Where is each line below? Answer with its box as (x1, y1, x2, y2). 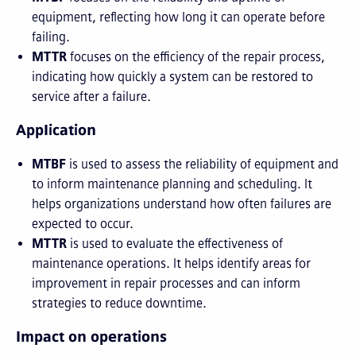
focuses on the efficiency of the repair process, (67, 49, 325, 64)
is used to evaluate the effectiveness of (67, 236, 283, 251)
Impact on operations (16, 328, 167, 346)
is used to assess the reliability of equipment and (66, 157, 339, 172)
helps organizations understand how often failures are (32, 196, 331, 211)
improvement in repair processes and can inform (32, 276, 300, 291)
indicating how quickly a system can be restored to (32, 69, 313, 84)
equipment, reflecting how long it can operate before (32, 10, 325, 25)
